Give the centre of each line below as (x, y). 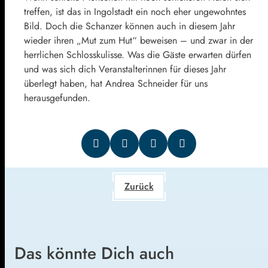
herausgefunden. (57, 98)
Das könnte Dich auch (94, 254)
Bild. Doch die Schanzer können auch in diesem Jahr (130, 26)
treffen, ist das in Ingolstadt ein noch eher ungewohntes (135, 12)
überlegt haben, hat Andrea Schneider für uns (116, 84)
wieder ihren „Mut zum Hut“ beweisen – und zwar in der (138, 41)
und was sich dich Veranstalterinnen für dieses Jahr (125, 69)
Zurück (139, 187)
